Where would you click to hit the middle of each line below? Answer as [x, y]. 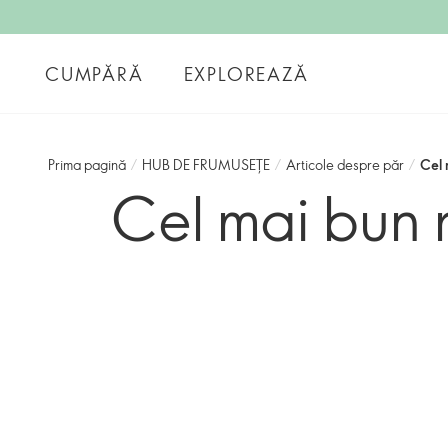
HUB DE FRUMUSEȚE [206, 164]
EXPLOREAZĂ [246, 73]
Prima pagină [87, 164]
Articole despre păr [345, 164]
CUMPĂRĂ [94, 73]
